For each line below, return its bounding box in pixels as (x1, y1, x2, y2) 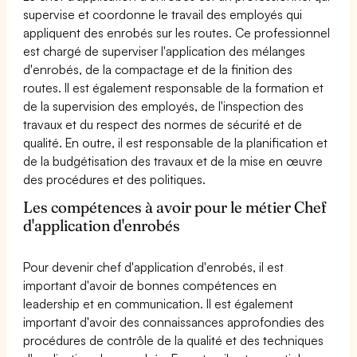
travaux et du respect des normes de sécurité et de (23, 116, 303, 132)
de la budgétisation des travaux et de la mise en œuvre (23, 152, 324, 169)
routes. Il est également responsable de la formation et (23, 79, 324, 96)
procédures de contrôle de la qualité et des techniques (23, 331, 324, 348)
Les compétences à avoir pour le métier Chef (23, 197, 327, 217)
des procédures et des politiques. (23, 171, 206, 187)
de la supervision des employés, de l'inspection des (23, 97, 304, 114)
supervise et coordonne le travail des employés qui (23, 6, 303, 22)
